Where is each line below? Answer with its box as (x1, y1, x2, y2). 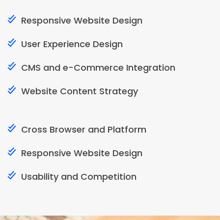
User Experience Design (21, 37, 123, 50)
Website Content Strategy (21, 84, 138, 97)
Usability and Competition (21, 170, 137, 183)
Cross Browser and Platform (21, 123, 146, 136)
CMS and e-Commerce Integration (21, 61, 175, 74)
